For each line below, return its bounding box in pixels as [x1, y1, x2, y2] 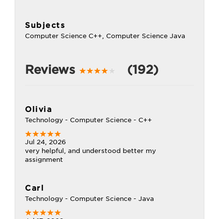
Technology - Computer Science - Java [25, 195, 154, 202]
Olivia [25, 105, 52, 114]
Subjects [25, 21, 65, 30]
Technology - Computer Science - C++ [25, 116, 152, 124]
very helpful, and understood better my [25, 147, 156, 154]
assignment [25, 156, 63, 163]
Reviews [25, 63, 79, 77]
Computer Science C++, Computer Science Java [25, 32, 185, 40]
